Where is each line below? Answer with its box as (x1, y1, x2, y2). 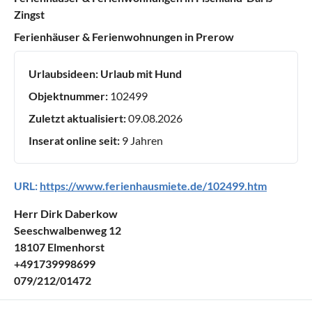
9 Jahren (120, 133, 163, 147)
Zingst (14, 7, 45, 21)
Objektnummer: (29, 88, 108, 102)
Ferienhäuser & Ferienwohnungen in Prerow (14, 29, 234, 43)
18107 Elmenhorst (14, 240, 104, 253)
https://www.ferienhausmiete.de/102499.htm (40, 178, 267, 192)
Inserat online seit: (29, 133, 120, 147)
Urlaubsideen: (29, 66, 98, 80)
